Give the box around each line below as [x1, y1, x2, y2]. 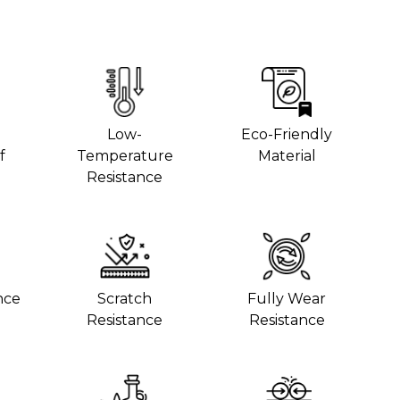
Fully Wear [247, 289, 327, 307]
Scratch [97, 289, 153, 307]
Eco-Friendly [241, 125, 333, 143]
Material [257, 146, 316, 164]
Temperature [76, 146, 173, 164]
